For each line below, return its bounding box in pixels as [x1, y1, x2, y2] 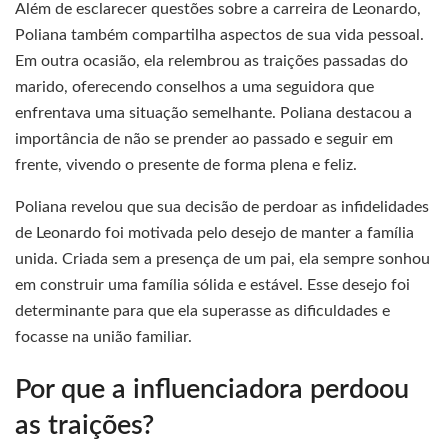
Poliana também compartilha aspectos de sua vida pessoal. [15, 26, 424, 43]
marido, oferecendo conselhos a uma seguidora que [15, 78, 374, 95]
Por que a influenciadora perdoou [15, 376, 409, 404]
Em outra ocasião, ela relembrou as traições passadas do [15, 52, 408, 69]
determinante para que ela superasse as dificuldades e [15, 302, 390, 319]
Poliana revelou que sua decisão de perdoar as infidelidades [15, 198, 429, 215]
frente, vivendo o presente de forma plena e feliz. [15, 156, 357, 173]
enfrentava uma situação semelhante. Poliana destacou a [15, 104, 412, 121]
